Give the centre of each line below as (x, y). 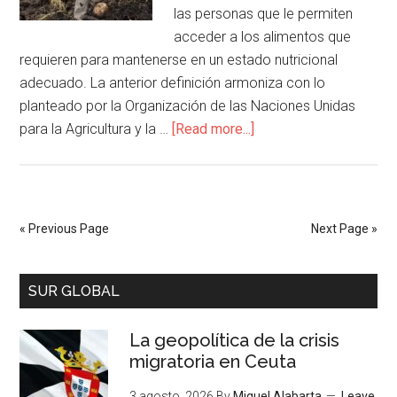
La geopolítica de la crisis (235, 340)
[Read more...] (214, 129)
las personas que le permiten (264, 14)
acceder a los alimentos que (263, 37)
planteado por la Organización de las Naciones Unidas (188, 106)
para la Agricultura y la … (96, 129)
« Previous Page (65, 229)
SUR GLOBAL (74, 291)
